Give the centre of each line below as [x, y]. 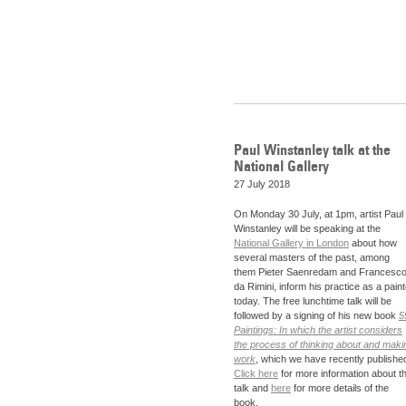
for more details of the [340, 388]
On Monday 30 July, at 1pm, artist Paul [319, 214]
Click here [256, 374]
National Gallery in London [291, 243]
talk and [252, 388]
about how [373, 243]
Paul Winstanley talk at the [312, 149]
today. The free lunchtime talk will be [313, 301]
